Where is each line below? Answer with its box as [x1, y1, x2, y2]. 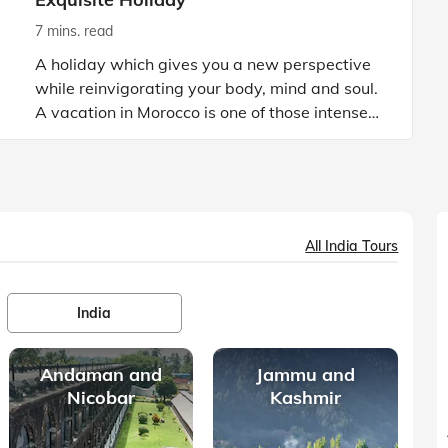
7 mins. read [35, 21, 113, 40]
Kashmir [270, 385, 342, 409]
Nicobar [67, 385, 136, 409]
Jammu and [256, 362, 356, 386]
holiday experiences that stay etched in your [35, 125, 365, 146]
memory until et [35, 149, 151, 170]
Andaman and [40, 362, 163, 386]
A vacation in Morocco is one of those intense [35, 101, 368, 122]
